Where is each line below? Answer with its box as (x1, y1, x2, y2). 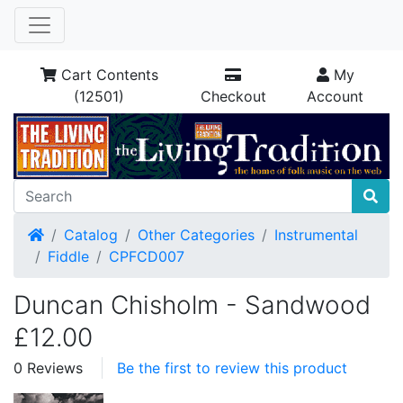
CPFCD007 (109, 247, 184, 265)
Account (307, 87, 364, 105)
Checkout (200, 87, 266, 105)
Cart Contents (56, 66, 158, 84)
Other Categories (138, 226, 255, 244)
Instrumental (274, 226, 358, 244)
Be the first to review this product (117, 359, 347, 377)
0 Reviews (13, 359, 83, 377)
